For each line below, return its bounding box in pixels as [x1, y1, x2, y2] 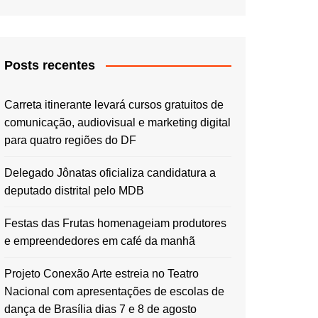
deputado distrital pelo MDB [4, 184, 144, 197]
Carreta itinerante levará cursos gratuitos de [4, 98, 224, 111]
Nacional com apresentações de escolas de [4, 285, 224, 297]
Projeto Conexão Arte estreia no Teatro [4, 267, 199, 280]
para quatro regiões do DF [4, 133, 136, 146]
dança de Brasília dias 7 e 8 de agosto [4, 302, 197, 315]
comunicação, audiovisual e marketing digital [4, 116, 231, 128]
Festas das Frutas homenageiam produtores [4, 216, 226, 229]
